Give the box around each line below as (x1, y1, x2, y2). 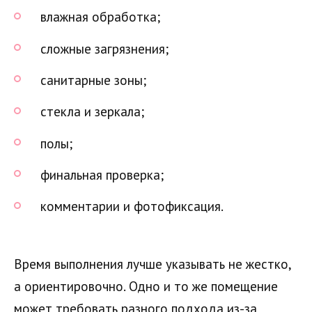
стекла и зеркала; (40, 103, 144, 120)
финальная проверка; (40, 166, 164, 183)
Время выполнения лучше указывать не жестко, (14, 256, 291, 273)
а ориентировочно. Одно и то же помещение (14, 278, 278, 295)
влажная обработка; (40, 8, 160, 26)
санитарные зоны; (40, 71, 146, 88)
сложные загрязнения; (40, 40, 169, 57)
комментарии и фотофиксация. (40, 198, 224, 215)
